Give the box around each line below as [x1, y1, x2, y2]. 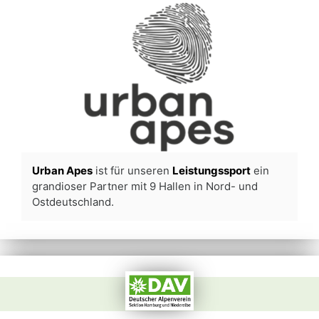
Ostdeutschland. [32, 194, 117, 209]
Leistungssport [172, 163, 251, 177]
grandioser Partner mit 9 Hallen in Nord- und [32, 179, 258, 193]
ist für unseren [93, 163, 172, 177]
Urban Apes [32, 163, 93, 177]
